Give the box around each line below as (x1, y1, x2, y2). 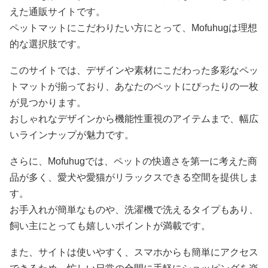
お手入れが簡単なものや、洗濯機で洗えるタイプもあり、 (10, 204, 258, 215)
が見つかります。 (10, 97, 86, 108)
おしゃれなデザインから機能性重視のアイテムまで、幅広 (10, 113, 258, 124)
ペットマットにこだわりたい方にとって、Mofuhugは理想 (10, 22, 257, 33)
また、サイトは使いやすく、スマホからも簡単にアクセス (10, 246, 258, 257)
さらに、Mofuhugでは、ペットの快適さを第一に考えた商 (10, 156, 257, 166)
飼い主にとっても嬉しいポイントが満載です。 (10, 220, 211, 231)
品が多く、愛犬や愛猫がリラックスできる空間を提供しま (10, 172, 258, 182)
